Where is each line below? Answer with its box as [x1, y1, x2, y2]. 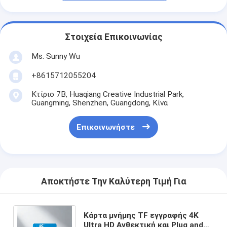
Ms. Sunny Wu [31, 51, 80, 61]
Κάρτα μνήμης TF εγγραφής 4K [84, 210, 199, 220]
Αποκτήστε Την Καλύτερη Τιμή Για [41, 176, 186, 187]
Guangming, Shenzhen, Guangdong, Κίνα [31, 98, 168, 107]
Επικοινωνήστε [76, 123, 135, 132]
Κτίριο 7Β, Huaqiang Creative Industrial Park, [31, 89, 184, 99]
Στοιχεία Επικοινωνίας [64, 32, 163, 43]
